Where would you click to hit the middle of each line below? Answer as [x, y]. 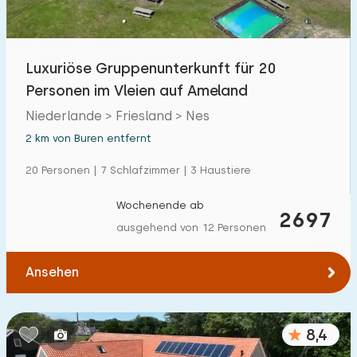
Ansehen [52, 272]
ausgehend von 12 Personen [191, 228]
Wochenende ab [160, 205]
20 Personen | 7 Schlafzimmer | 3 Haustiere [138, 170]
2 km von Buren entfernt [88, 138]
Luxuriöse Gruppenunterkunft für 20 [151, 68]
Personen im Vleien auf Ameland [137, 90]
